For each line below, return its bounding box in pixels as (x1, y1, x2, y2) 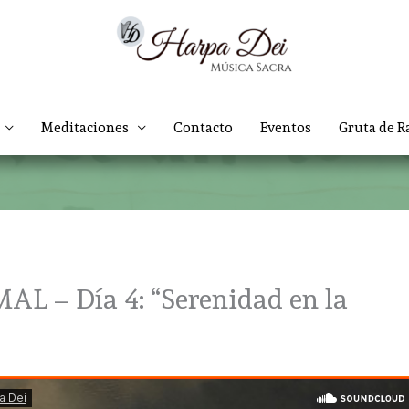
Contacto (173, 120, 233, 136)
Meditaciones (40, 120, 129, 136)
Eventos (259, 120, 311, 136)
